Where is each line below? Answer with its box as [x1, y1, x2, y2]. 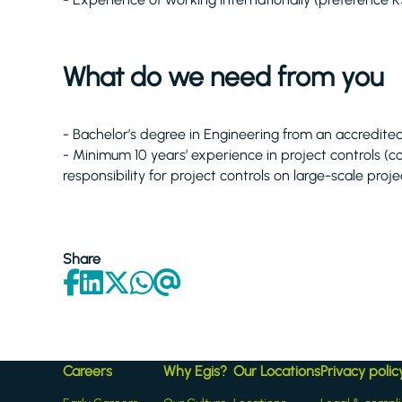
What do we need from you [63, 60, 383, 93]
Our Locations [233, 363, 320, 380]
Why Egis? [163, 363, 227, 380]
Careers [63, 363, 112, 380]
